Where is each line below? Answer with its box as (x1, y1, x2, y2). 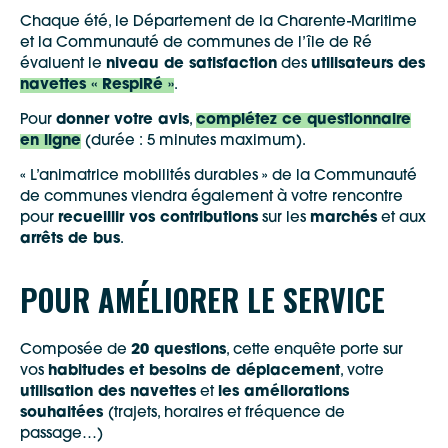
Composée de (20, 342, 131, 358)
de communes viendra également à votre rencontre (20, 189, 403, 205)
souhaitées (20, 405, 108, 421)
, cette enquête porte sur (226, 342, 403, 358)
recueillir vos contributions (58, 210, 258, 226)
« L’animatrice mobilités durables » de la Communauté (20, 168, 417, 184)
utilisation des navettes (20, 384, 196, 400)
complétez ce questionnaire (196, 112, 411, 128)
